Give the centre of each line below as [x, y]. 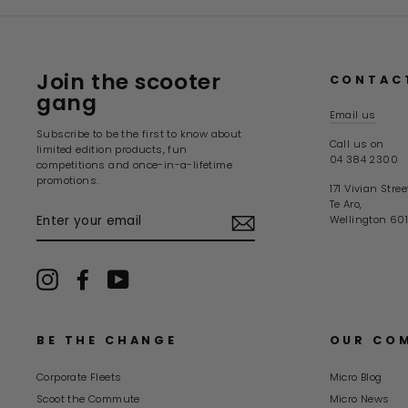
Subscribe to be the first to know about [139, 134]
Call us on [357, 144]
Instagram [87, 276]
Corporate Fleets [79, 377]
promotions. [68, 181]
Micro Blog [356, 377]
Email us [352, 115]
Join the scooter [129, 82]
